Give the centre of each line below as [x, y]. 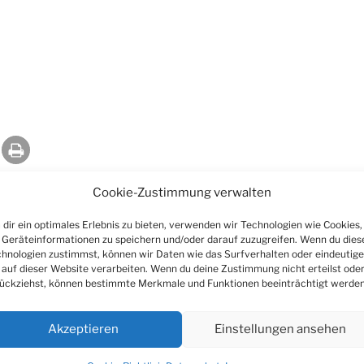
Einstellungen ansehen [281, 329]
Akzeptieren [83, 329]
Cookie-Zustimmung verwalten [182, 192]
